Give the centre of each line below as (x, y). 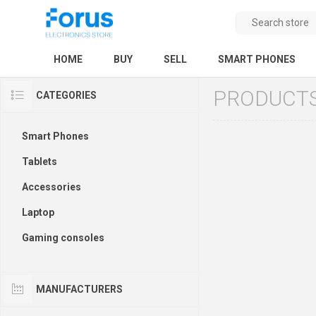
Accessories (51, 187)
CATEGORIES (66, 95)
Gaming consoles (63, 237)
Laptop (38, 212)
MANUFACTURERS (79, 289)
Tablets (39, 161)
